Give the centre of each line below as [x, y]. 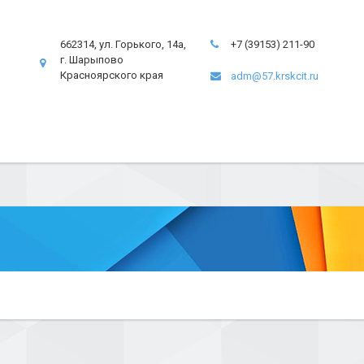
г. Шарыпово [92, 60]
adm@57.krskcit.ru [275, 76]
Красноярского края [112, 75]
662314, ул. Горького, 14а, [123, 44]
